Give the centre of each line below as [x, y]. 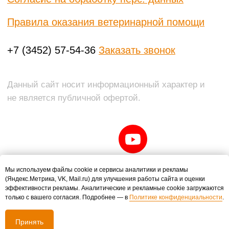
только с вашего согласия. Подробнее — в [67, 197]
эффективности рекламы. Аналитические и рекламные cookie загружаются [114, 188]
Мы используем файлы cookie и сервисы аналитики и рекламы [97, 169]
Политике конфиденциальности [176, 197]
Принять [29, 222]
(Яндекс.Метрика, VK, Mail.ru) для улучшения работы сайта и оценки [105, 179]
